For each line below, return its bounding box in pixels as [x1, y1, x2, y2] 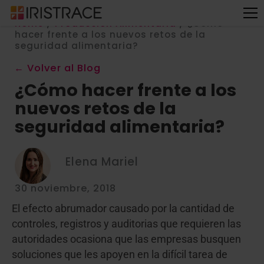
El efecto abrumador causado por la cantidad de [12, 203, 235, 214]
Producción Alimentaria [55, 17, 176, 29]
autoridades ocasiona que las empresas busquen [12, 233, 241, 245]
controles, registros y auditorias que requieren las [12, 218, 241, 230]
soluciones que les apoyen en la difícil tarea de [12, 249, 227, 260]
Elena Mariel [65, 153, 138, 170]
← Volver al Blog [14, 61, 101, 75]
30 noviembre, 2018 [15, 181, 116, 195]
